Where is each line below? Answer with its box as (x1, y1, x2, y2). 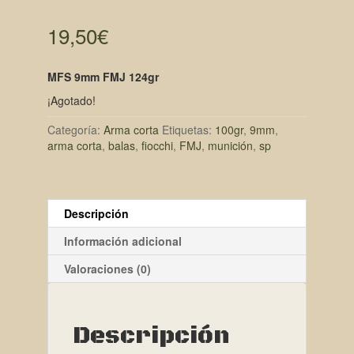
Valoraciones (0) (63, 260, 151, 277)
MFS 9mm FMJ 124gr (47, 68, 159, 85)
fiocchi (141, 137, 173, 153)
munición (207, 137, 253, 153)
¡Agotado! (47, 92, 96, 108)
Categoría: (47, 121, 104, 137)
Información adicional (63, 232, 182, 249)
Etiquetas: (161, 121, 215, 137)
